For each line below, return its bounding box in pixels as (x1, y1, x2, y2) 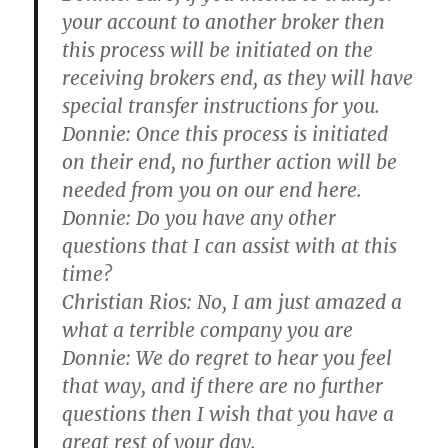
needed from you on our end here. (62, 178, 363, 202)
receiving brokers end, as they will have (62, 66, 414, 90)
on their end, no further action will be (62, 150, 398, 174)
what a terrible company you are (62, 318, 354, 342)
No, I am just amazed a (192, 290, 403, 314)
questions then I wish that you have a (62, 402, 395, 426)
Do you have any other (131, 206, 337, 230)
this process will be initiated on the (62, 38, 374, 62)
